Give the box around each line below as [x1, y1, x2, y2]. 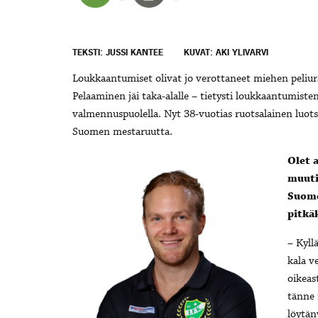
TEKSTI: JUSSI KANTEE [72, 47, 163, 59]
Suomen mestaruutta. [72, 125, 172, 140]
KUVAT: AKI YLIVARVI [184, 47, 268, 59]
